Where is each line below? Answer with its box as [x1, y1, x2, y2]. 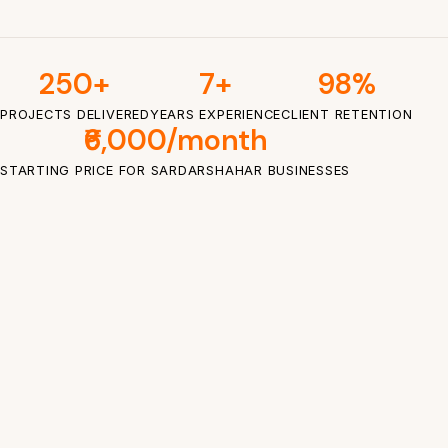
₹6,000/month [83, 120, 267, 159]
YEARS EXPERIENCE [149, 106, 282, 122]
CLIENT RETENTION [281, 106, 413, 122]
